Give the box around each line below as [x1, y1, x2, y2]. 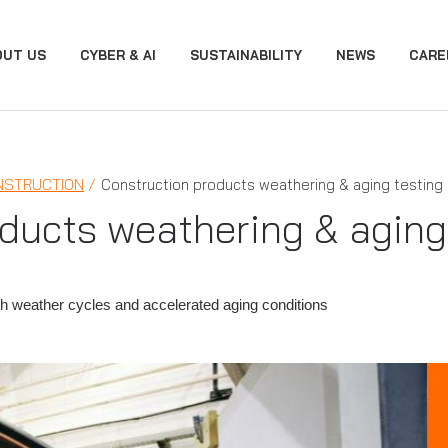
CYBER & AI [80, 47, 156, 63]
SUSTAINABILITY [190, 47, 302, 63]
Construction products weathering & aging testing [101, 175, 443, 194]
